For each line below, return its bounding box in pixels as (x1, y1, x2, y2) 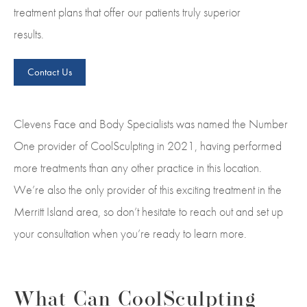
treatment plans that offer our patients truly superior (14, 3, 241, 20)
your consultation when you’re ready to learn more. (14, 225, 247, 241)
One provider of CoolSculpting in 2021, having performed (14, 137, 282, 153)
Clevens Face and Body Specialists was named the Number (14, 115, 288, 132)
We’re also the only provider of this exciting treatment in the (14, 181, 282, 197)
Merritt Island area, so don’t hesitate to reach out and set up (14, 203, 283, 219)
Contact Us (27, 64, 72, 79)
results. (14, 25, 44, 42)
